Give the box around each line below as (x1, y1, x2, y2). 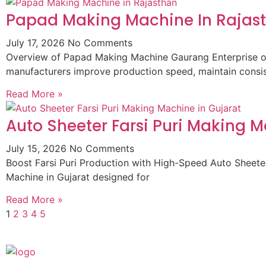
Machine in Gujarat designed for (6, 170, 150, 183)
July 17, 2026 (6, 36, 68, 49)
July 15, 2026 (6, 142, 69, 154)
